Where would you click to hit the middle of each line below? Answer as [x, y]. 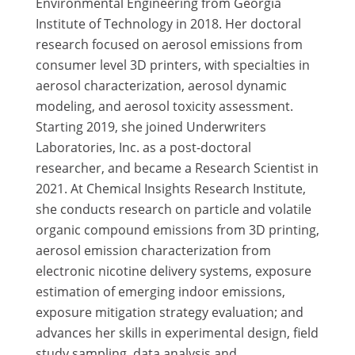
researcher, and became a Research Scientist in [177, 168]
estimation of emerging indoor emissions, [160, 291]
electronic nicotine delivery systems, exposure [173, 271]
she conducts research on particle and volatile [173, 209]
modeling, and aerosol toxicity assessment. [164, 106]
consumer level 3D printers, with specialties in [172, 65]
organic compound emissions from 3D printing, [177, 229]
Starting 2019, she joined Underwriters [151, 126]
